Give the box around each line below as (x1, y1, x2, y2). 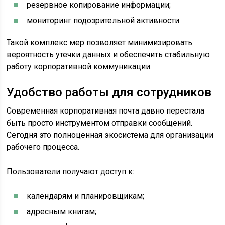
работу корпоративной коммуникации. (7, 62, 152, 71)
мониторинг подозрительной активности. (27, 16, 181, 25)
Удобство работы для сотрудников (7, 85, 212, 99)
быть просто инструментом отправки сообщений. (7, 118, 193, 128)
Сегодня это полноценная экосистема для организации (7, 130, 214, 140)
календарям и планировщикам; (27, 191, 145, 201)
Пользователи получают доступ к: (7, 167, 135, 176)
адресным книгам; (27, 207, 97, 216)
